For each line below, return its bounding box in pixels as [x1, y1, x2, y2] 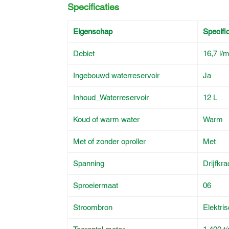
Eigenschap [73, 27, 112, 36]
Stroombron [73, 203, 112, 212]
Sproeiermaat [73, 181, 118, 190]
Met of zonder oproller [73, 137, 146, 146]
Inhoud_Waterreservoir [73, 93, 149, 102]
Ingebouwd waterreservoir [73, 71, 159, 80]
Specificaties [67, 2, 119, 12]
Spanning [73, 159, 104, 168]
